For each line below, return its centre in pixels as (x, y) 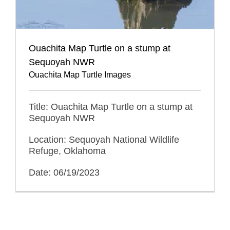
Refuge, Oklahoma (67, 151)
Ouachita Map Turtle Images (80, 74)
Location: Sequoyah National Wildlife (104, 139)
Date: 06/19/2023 (64, 172)
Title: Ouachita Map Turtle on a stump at (111, 107)
